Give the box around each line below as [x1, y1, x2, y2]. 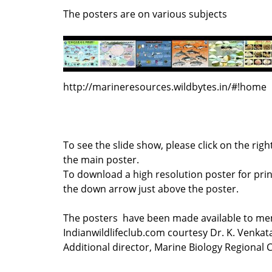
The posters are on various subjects [63, 7, 227, 21]
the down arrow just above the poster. [63, 182, 239, 195]
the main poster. [63, 152, 139, 166]
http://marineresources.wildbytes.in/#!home [63, 80, 267, 93]
